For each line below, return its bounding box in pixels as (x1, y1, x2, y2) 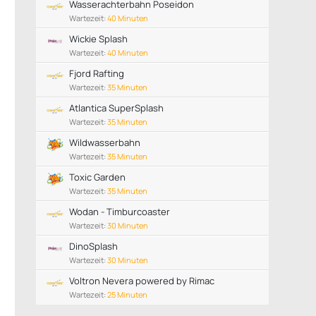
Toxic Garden (68, 171, 126, 183)
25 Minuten (107, 289, 147, 300)
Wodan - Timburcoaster (68, 205, 170, 218)
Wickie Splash (68, 32, 128, 45)
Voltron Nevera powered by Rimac (68, 274, 214, 287)
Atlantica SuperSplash (68, 102, 164, 114)
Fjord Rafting (68, 67, 124, 80)
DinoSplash (68, 240, 118, 253)
